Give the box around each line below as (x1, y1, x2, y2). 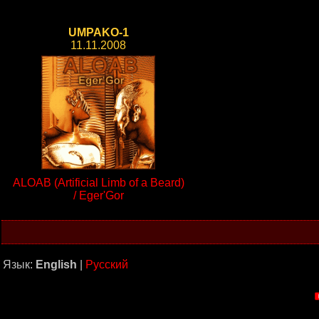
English (36, 258, 77, 271)
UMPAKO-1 (68, 26, 129, 38)
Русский (85, 258, 128, 271)
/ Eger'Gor (73, 189, 124, 202)
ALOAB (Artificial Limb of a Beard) (12, 177, 184, 189)
